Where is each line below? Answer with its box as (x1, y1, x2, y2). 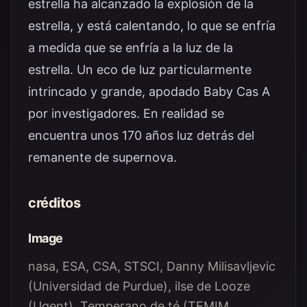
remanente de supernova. (28, 150, 177, 164)
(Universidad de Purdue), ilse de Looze (28, 279, 250, 293)
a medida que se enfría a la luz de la (28, 40, 233, 55)
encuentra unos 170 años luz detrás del (28, 128, 254, 143)
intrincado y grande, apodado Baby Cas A (28, 84, 270, 99)
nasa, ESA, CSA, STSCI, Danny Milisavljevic (28, 259, 275, 273)
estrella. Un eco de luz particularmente (28, 62, 251, 77)
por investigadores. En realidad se (28, 106, 224, 121)
